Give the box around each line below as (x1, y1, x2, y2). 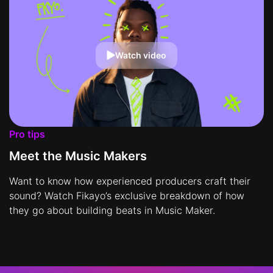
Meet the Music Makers (9, 149, 147, 164)
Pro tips (9, 128, 45, 141)
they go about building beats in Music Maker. (9, 204, 215, 217)
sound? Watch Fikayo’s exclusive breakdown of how (9, 190, 244, 202)
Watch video (115, 49, 166, 60)
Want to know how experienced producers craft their (9, 175, 250, 188)
